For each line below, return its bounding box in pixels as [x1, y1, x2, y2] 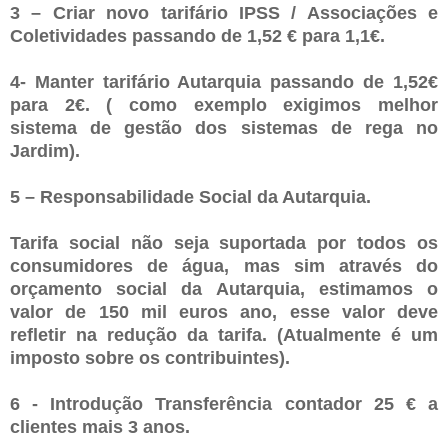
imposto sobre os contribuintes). [10, 348, 290, 369]
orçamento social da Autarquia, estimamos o [10, 279, 438, 300]
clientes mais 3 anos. [10, 417, 190, 438]
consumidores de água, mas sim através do [10, 256, 438, 277]
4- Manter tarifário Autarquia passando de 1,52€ [10, 72, 438, 93]
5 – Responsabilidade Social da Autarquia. [10, 187, 371, 208]
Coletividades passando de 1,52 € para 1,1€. [10, 26, 385, 47]
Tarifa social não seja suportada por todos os [10, 233, 438, 254]
